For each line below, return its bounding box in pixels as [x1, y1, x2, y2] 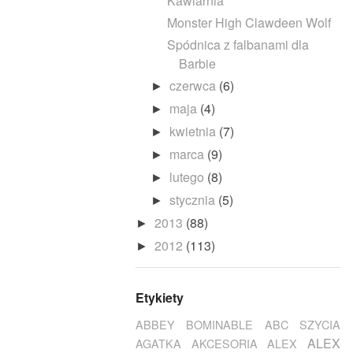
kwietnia [169, 121, 220, 140]
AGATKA [136, 334, 181, 351]
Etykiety [136, 288, 184, 307]
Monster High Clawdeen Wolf [166, 13, 331, 32]
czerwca [169, 76, 220, 95]
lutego [169, 167, 208, 186]
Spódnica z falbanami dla [166, 35, 309, 54]
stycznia [169, 190, 219, 209]
